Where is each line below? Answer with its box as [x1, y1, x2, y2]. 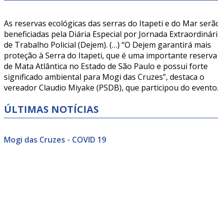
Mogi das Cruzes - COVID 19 [4, 134, 106, 145]
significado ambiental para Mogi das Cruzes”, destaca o [4, 72, 204, 82]
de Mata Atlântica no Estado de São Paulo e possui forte [4, 61, 208, 72]
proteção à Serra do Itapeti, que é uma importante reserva [4, 50, 217, 61]
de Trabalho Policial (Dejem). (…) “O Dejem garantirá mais [4, 39, 211, 50]
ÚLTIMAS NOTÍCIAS [4, 103, 99, 116]
